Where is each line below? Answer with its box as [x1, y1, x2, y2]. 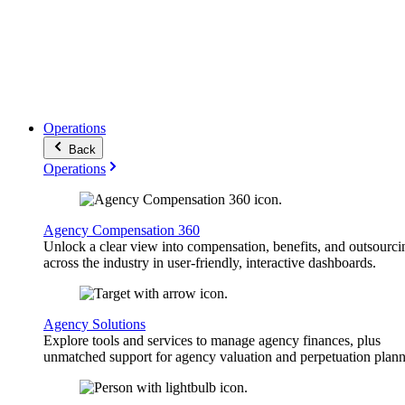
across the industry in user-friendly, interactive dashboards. [43, 255, 376, 270]
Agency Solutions [43, 316, 146, 332]
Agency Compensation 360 [43, 222, 200, 238]
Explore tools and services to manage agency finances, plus [43, 333, 381, 348]
